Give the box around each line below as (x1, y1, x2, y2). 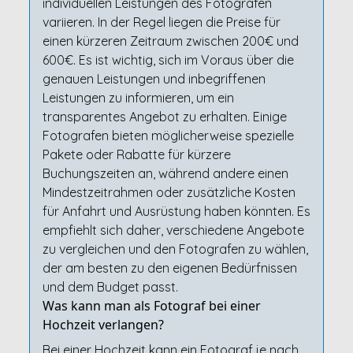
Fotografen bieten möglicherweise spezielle (42, 128, 294, 143)
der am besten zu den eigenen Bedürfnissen (42, 260, 297, 276)
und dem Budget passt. (42, 279, 178, 295)
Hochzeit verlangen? (42, 316, 164, 333)
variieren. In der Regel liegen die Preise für (42, 14, 281, 30)
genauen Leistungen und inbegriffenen (42, 71, 266, 87)
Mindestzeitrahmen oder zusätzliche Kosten (42, 184, 295, 200)
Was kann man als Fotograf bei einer (42, 297, 261, 314)
